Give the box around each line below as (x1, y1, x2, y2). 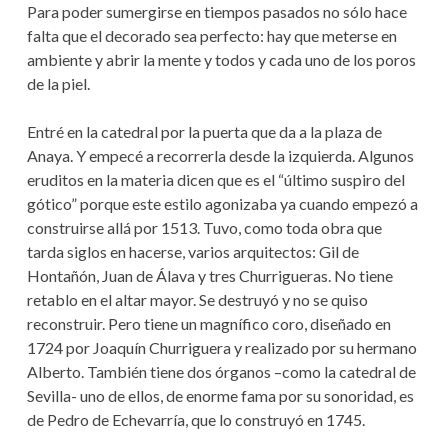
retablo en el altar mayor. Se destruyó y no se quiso (26, 290, 368, 310)
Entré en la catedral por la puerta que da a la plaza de (26, 122, 382, 142)
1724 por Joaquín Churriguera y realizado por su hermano (26, 338, 417, 358)
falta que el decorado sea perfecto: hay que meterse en (26, 26, 397, 46)
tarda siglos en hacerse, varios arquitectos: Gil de (26, 242, 359, 262)
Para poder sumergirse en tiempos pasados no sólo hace (26, 2, 407, 22)
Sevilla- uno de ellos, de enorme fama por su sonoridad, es (26, 386, 414, 406)
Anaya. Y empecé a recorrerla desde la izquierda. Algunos (26, 146, 414, 166)
